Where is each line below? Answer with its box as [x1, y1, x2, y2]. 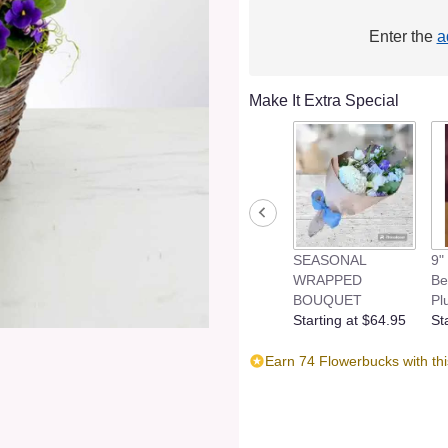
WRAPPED [293, 271, 362, 288]
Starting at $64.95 [293, 311, 406, 328]
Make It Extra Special [249, 92, 399, 110]
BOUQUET [293, 291, 362, 308]
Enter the [368, 28, 437, 46]
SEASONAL [293, 251, 367, 268]
